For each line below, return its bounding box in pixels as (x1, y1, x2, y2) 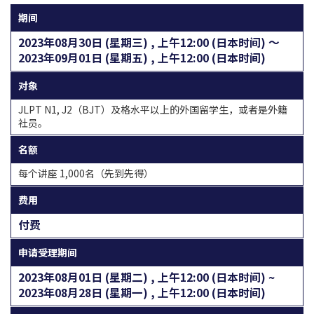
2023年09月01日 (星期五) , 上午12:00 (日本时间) (18, 49, 266, 66)
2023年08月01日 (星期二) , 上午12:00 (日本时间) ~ (18, 268, 275, 285)
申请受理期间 (18, 245, 77, 259)
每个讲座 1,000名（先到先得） (18, 165, 153, 180)
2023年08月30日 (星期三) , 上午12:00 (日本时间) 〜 (18, 34, 280, 50)
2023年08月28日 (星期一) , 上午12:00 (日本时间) (18, 284, 266, 301)
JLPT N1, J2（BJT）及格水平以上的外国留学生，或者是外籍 (18, 102, 287, 116)
